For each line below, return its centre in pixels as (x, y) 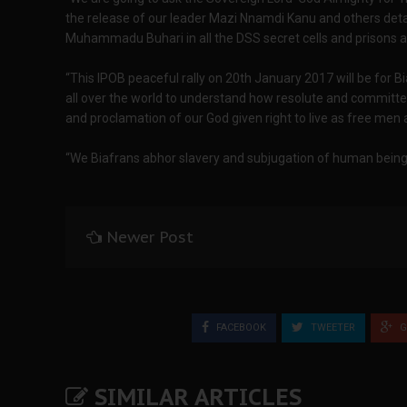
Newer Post (150, 237)
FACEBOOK (240, 327)
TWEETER (332, 327)
